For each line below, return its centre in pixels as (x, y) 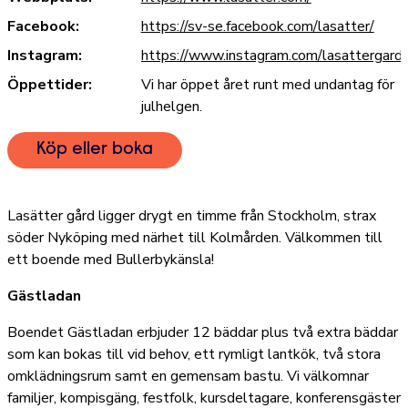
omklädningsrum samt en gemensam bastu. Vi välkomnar (188, 376)
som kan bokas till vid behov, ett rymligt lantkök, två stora (194, 354)
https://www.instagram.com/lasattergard (271, 55)
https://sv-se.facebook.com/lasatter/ (257, 26)
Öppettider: (50, 84)
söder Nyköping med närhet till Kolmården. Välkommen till (195, 237)
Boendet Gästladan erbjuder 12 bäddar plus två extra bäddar (203, 332)
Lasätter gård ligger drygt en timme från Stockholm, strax (192, 215)
